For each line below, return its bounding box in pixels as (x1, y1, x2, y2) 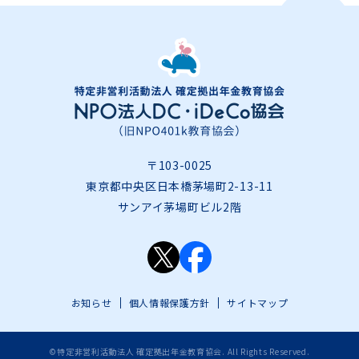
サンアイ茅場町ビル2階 (117, 199, 242, 216)
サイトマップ (227, 296, 288, 310)
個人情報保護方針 (128, 296, 211, 310)
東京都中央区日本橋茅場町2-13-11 (86, 178, 273, 195)
